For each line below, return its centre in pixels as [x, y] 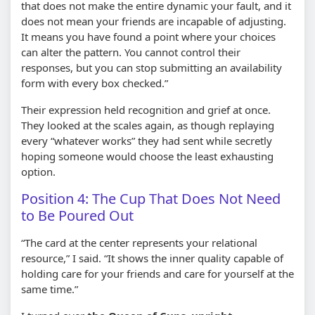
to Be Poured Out [77, 215]
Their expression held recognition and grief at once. [146, 109]
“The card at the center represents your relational [139, 242]
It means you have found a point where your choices [148, 36]
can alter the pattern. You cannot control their [131, 52]
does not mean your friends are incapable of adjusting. [154, 21]
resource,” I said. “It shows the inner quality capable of [152, 258]
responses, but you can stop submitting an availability [152, 67]
